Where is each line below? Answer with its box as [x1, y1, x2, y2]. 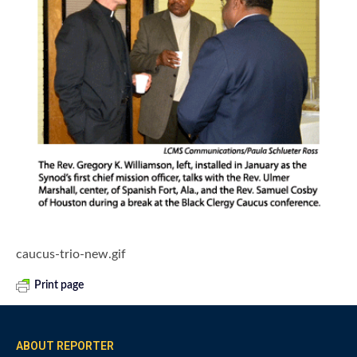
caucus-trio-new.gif [16, 248, 126, 261]
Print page [34, 280, 84, 292]
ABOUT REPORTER [16, 339, 114, 353]
